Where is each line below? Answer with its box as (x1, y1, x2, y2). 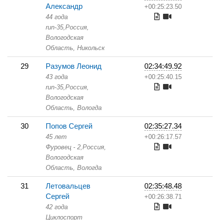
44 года (46, 13, 68, 21)
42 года (46, 203, 68, 211)
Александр (46, 2, 82, 10)
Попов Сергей (46, 122, 92, 130)
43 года (46, 73, 68, 81)
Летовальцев (46, 182, 90, 190)
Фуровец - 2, (46, 143, 82, 151)
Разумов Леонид (46, 62, 102, 70)
